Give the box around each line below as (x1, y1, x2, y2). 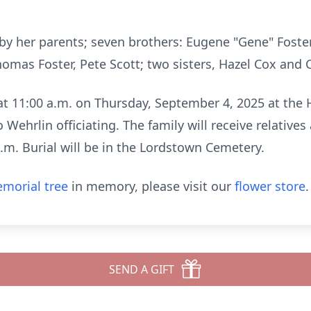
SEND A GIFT (109, 262, 174, 277)
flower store (235, 178, 305, 194)
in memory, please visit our (68, 178, 235, 194)
